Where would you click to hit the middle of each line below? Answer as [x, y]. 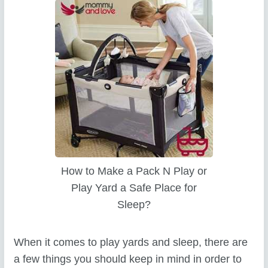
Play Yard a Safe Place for [134, 188]
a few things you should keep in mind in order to [128, 259]
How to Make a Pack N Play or [134, 171]
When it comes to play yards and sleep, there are [131, 242]
